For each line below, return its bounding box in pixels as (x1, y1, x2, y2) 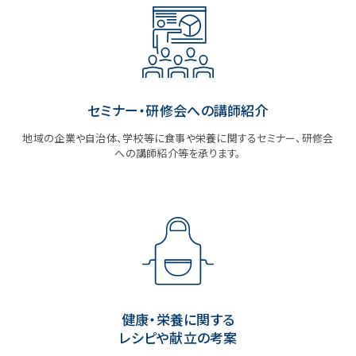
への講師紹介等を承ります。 (114, 145, 242, 161)
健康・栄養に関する (121, 309, 235, 330)
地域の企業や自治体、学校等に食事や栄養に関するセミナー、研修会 (22, 130, 334, 146)
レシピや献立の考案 (118, 327, 238, 348)
